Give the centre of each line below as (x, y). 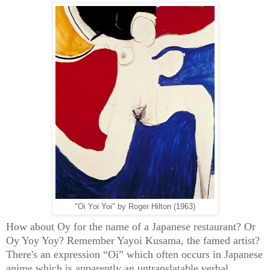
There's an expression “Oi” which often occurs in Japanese (134, 255)
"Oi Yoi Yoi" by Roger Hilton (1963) (135, 207)
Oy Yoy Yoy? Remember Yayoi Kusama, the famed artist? (133, 241)
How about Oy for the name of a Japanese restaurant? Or (131, 227)
